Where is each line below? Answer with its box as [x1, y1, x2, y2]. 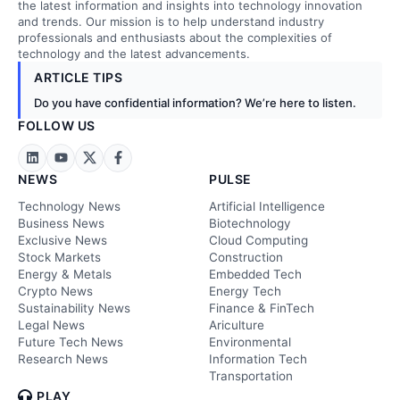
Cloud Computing [209, 232, 308, 247]
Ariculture [209, 317, 264, 332]
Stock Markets [18, 249, 101, 264]
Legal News [18, 317, 85, 332]
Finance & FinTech [209, 300, 314, 315]
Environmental [209, 334, 291, 349]
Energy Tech [209, 283, 281, 298]
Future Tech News [18, 334, 123, 349]
